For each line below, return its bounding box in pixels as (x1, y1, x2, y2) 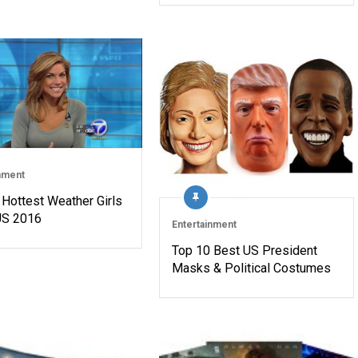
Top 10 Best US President (171, 242, 317, 258)
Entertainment (171, 218, 237, 230)
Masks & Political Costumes (171, 260, 331, 276)
